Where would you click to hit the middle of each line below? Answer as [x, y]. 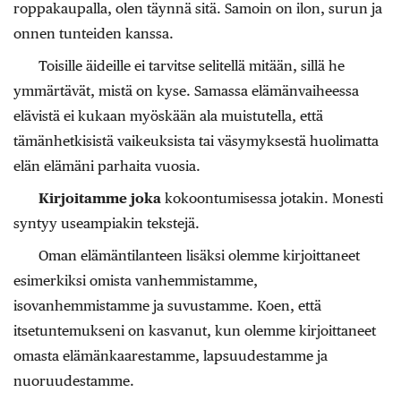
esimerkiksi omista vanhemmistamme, [136, 281]
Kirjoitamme [85, 199]
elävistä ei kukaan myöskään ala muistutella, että [168, 116]
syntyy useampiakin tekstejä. [107, 224]
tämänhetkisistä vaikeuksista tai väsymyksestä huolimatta [196, 141]
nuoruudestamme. [74, 381]
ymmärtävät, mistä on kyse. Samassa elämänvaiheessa [186, 91]
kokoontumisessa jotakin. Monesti [274, 199]
